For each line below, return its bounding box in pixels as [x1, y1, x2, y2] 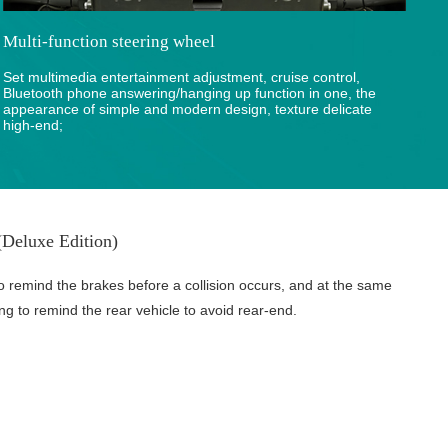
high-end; [2, 116, 63, 133]
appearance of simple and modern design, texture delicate [2, 100, 372, 117]
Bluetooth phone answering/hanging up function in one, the [2, 84, 376, 101]
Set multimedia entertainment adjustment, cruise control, [2, 68, 360, 85]
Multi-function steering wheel [2, 32, 215, 52]
